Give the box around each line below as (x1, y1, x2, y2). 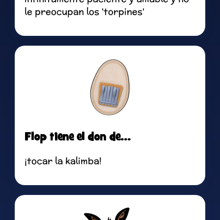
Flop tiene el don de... (25, 129, 131, 145)
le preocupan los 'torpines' (25, 5, 144, 18)
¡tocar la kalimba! (25, 155, 102, 167)
